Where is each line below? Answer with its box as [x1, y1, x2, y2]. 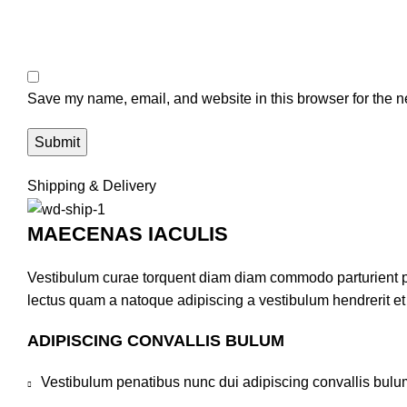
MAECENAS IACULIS [27, 223, 228, 246]
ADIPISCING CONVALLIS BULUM [27, 332, 284, 351]
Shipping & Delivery [27, 178, 156, 194]
